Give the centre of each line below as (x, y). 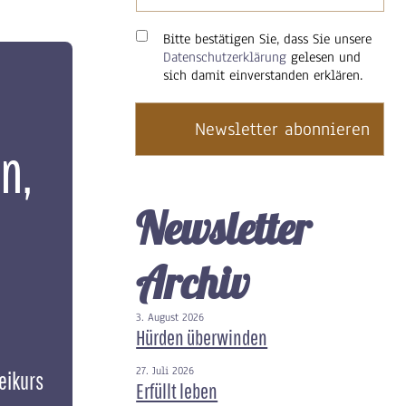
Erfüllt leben (177, 391)
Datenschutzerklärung (225, 57)
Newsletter (224, 228)
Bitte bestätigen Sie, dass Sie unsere (268, 39)
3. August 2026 (170, 317)
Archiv (193, 283)
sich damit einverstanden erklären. (263, 75)
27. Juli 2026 (165, 371)
